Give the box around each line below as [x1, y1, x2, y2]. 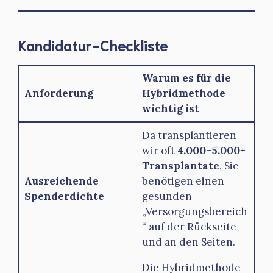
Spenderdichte [24, 189, 104, 203]
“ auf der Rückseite [141, 219, 236, 233]
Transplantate [141, 158, 219, 172]
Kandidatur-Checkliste [18, 34, 168, 54]
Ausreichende [24, 174, 99, 188]
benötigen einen [141, 174, 224, 188]
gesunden [141, 189, 192, 203]
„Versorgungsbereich [141, 204, 247, 218]
